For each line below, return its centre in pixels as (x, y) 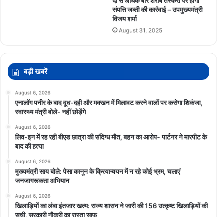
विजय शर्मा (124, 18)
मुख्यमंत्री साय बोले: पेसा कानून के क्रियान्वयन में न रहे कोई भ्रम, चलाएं (98, 171)
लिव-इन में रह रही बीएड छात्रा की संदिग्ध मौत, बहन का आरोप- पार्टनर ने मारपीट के (111, 137)
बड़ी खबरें (36, 71)
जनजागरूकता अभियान (42, 180)
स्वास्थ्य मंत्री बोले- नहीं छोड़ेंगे (50, 111)
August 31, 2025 (140, 30)
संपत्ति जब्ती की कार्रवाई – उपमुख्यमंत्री (157, 9)
